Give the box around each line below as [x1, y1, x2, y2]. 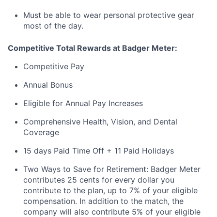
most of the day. [23, 21, 83, 31]
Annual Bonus [23, 80, 73, 90]
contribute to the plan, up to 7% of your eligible [23, 186, 198, 196]
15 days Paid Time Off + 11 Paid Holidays [23, 146, 174, 156]
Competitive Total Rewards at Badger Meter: [8, 43, 177, 53]
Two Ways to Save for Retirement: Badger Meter [23, 164, 201, 174]
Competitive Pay [23, 62, 84, 72]
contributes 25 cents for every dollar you [23, 175, 174, 185]
